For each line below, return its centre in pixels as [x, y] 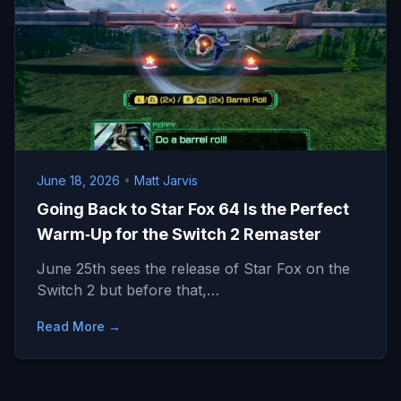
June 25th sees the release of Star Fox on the [193, 269]
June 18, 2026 [80, 180]
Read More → [79, 326]
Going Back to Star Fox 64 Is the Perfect [193, 209]
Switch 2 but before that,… [128, 290]
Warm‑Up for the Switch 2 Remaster [179, 234]
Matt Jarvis [166, 180]
